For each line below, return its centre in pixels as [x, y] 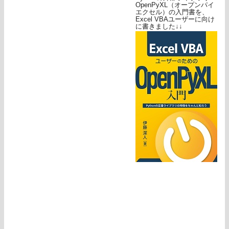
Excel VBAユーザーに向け [175, 19]
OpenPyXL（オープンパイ [175, 5]
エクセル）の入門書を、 [172, 12]
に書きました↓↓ [159, 27]
